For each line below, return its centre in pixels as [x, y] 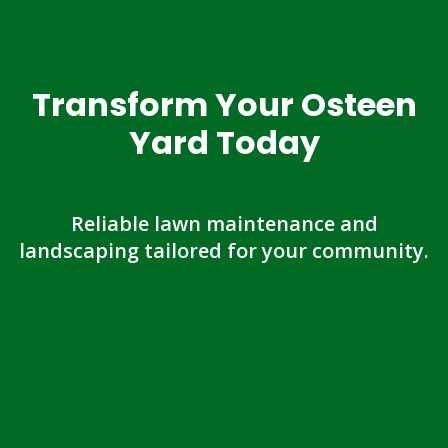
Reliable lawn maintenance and [224, 223]
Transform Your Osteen [224, 104]
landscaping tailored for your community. [224, 250]
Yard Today [224, 142]
